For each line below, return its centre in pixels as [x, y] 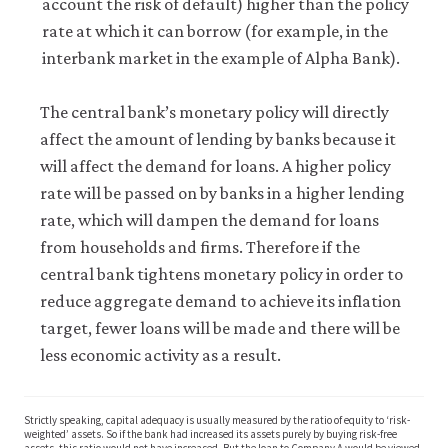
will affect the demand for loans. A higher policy [215, 166]
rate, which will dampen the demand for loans [209, 220]
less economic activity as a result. [160, 355]
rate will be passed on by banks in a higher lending [222, 193]
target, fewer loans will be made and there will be [220, 328]
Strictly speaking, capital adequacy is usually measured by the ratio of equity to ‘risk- [217, 420]
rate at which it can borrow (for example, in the [215, 31]
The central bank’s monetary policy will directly [214, 112]
